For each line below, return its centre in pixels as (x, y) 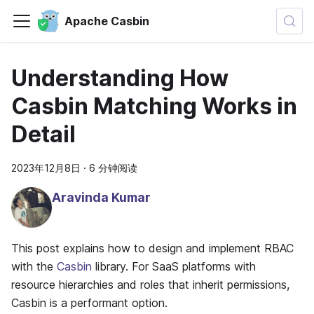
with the (34, 266)
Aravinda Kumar (101, 198)
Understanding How (120, 78)
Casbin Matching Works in (154, 106)
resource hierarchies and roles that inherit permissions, (150, 284)
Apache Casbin (107, 21)
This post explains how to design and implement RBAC (152, 248)
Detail (43, 134)
